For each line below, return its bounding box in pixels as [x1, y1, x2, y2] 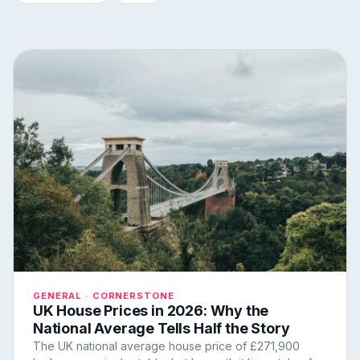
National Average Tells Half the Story [33, 320, 290, 337]
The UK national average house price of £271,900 [33, 339, 300, 353]
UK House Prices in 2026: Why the [33, 302, 269, 319]
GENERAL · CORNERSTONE [33, 290, 174, 301]
